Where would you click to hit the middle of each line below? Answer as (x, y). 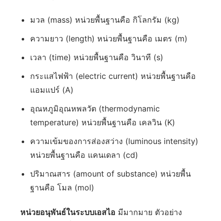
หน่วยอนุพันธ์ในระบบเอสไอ (68, 212)
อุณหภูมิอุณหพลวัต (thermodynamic (95, 109)
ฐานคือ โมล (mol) (62, 187)
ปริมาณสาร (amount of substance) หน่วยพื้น (110, 174)
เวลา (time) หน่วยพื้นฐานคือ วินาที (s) (97, 57)
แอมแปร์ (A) (52, 90)
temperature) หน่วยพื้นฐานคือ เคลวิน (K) (103, 122)
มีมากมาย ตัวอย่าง (149, 212)
